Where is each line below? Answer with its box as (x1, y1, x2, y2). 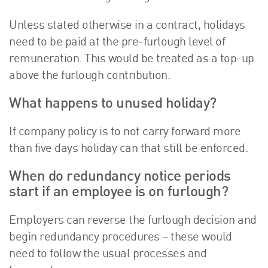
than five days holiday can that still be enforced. (9, 144, 248, 155)
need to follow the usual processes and (9, 249, 206, 260)
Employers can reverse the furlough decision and (9, 215, 257, 227)
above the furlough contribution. (9, 71, 170, 82)
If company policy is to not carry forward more (9, 127, 240, 138)
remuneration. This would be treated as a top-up (9, 54, 254, 65)
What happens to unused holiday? (9, 98, 217, 111)
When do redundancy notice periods (9, 170, 231, 184)
